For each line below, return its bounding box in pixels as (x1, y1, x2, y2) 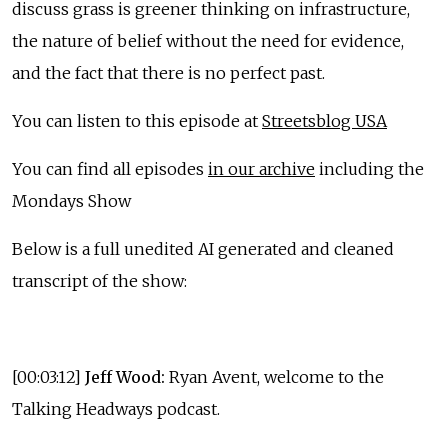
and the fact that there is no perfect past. (12, 62, 325, 83)
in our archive (208, 158, 315, 179)
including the (315, 158, 424, 179)
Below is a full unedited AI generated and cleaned (12, 238, 394, 259)
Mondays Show (12, 190, 131, 211)
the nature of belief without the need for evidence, (12, 30, 404, 51)
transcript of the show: (12, 270, 187, 291)
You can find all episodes (12, 158, 208, 179)
